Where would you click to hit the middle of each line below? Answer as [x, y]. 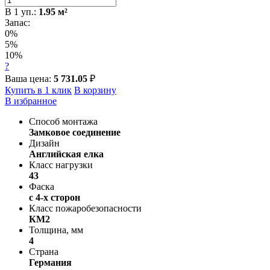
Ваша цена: [29, 78]
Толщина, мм [56, 230]
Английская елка [66, 154]
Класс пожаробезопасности [85, 208]
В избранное [31, 101]
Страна [44, 251]
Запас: [17, 22]
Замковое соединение [75, 132]
